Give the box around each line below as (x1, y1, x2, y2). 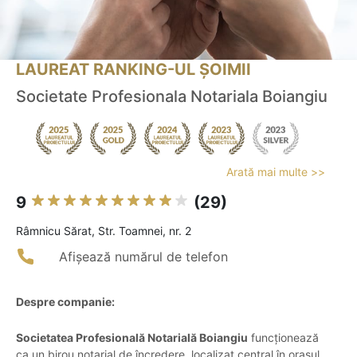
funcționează (248, 331, 319, 345)
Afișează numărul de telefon (59, 249, 228, 265)
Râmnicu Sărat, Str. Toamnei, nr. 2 (16, 224, 191, 238)
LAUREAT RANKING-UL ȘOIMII (16, 60, 251, 80)
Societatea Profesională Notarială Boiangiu (16, 331, 248, 345)
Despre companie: (16, 295, 115, 309)
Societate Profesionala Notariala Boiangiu (16, 87, 328, 107)
